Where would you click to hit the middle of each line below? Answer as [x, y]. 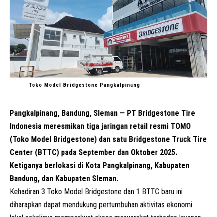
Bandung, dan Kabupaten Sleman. [64, 178]
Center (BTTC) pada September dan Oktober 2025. [93, 152]
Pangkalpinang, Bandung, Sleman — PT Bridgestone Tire [102, 113]
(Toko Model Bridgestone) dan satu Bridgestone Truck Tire [108, 139]
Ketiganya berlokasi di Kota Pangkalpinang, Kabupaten [100, 165]
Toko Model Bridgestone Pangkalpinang [85, 85]
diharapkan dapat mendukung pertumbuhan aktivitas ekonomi [101, 204]
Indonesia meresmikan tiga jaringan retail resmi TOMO [100, 126]
